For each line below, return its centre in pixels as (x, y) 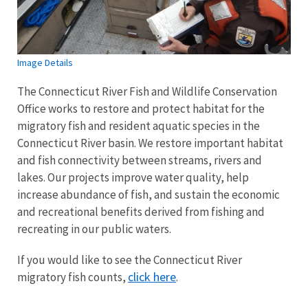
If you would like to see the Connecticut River (130, 260)
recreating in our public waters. (94, 229)
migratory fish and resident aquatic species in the (139, 125)
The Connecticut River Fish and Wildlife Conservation (147, 91)
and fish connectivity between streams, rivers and (140, 160)
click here (152, 276)
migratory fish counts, (73, 277)
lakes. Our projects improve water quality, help (133, 177)
